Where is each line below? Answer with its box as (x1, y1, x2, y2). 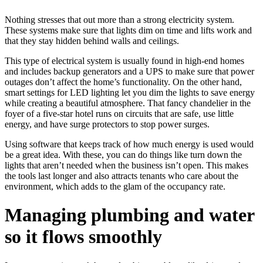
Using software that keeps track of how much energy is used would (5, 139, 254, 149)
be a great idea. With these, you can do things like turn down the (5, 149, 242, 160)
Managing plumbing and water (5, 204, 254, 226)
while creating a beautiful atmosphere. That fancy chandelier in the (5, 97, 251, 108)
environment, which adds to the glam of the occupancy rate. (5, 181, 225, 191)
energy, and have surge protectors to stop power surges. (5, 119, 210, 129)
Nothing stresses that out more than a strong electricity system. (5, 14, 234, 25)
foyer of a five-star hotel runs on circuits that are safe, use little (5, 108, 234, 119)
